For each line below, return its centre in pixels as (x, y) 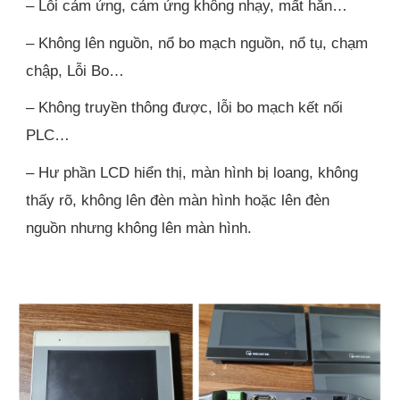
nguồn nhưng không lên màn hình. (139, 227)
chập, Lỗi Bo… (75, 70)
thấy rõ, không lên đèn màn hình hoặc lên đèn (178, 200)
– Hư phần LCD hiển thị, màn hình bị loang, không (192, 172)
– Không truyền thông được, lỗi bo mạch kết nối (185, 108)
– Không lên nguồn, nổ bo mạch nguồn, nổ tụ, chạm (197, 42)
